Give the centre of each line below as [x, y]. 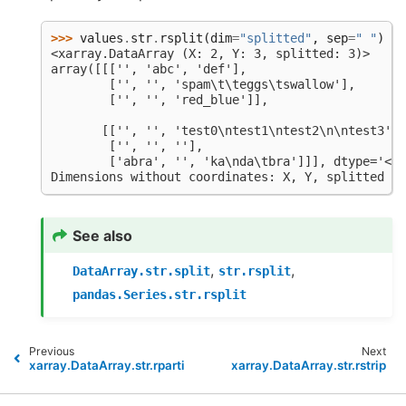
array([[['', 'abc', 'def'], [149, 69]
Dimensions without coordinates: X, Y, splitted [217, 177]
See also [103, 235]
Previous [51, 352]
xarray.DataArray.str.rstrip [309, 366]
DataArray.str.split [142, 271]
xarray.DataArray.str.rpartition [119, 366]
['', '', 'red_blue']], [159, 100]
